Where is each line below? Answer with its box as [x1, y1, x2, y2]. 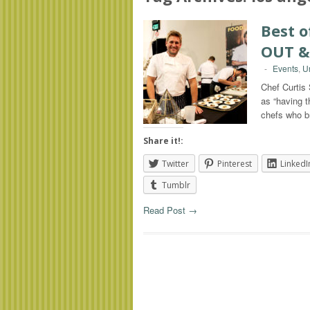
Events [273, 62, 298, 74]
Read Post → [143, 203, 197, 217]
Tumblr [162, 179, 190, 191]
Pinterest [217, 158, 252, 170]
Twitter [162, 158, 189, 170]
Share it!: [143, 135, 183, 147]
